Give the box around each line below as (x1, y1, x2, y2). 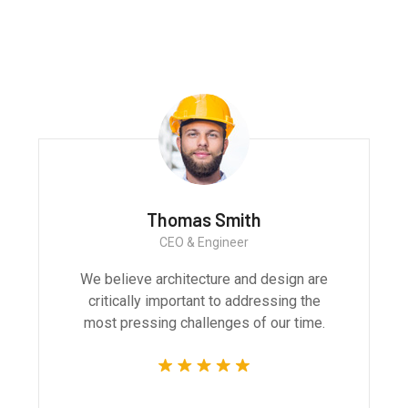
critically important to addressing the (92, 291, 325, 310)
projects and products (59, 9, 349, 47)
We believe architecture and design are (85, 270, 332, 288)
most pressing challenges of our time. (87, 313, 330, 331)
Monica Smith (155, 208, 262, 230)
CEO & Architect (163, 234, 254, 250)
